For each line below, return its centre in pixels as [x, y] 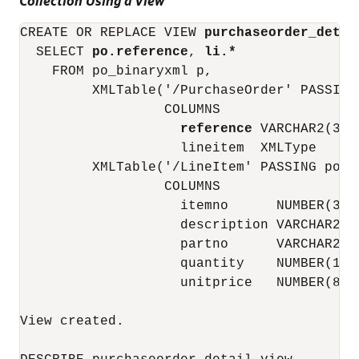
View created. [72, 321]
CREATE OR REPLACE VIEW [112, 33]
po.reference [140, 52]
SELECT [56, 52]
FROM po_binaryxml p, [116, 71]
